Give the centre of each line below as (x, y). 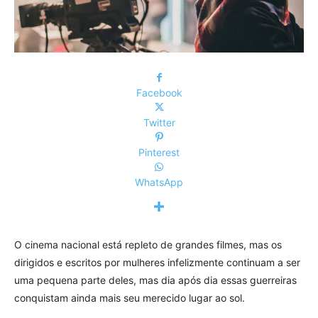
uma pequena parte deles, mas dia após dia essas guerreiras (155, 280)
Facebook (159, 92)
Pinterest (159, 152)
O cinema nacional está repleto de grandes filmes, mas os (148, 244)
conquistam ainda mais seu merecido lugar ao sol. (130, 297)
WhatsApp (159, 182)
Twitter (159, 122)
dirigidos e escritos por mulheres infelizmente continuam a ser (157, 262)
